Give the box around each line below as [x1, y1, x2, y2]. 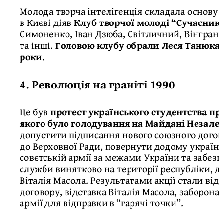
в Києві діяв [20, 15, 74, 30]
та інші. [20, 38, 56, 53]
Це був [20, 104, 50, 119]
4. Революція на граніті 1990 [20, 75, 175, 93]
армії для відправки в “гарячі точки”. [20, 195, 183, 210]
